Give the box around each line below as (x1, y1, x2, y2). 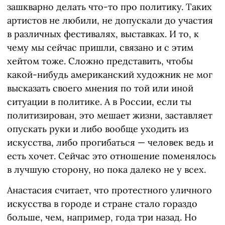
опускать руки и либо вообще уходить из (7, 123, 188, 135)
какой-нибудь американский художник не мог (7, 69, 212, 81)
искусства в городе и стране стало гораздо (7, 198, 197, 210)
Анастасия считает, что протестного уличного (7, 184, 212, 196)
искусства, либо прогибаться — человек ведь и (7, 137, 213, 149)
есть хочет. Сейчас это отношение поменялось (7, 150, 216, 162)
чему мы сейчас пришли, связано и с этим (7, 42, 193, 54)
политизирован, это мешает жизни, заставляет (7, 109, 212, 122)
